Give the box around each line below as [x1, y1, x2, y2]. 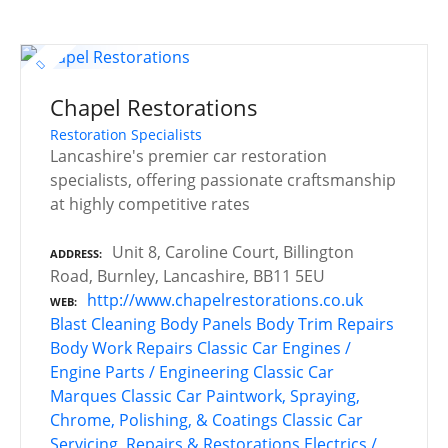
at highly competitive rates [50, 192, 250, 215]
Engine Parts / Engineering [50, 360, 249, 383]
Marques [50, 384, 117, 407]
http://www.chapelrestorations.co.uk [87, 288, 363, 311]
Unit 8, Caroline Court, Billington [112, 240, 354, 263]
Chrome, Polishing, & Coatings [50, 408, 278, 431]
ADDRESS [50, 245, 99, 261]
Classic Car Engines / [197, 336, 351, 359]
